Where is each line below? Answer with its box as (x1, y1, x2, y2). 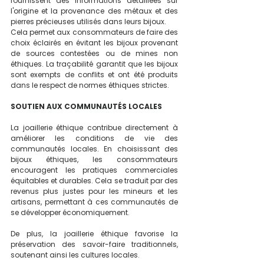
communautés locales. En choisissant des (11, 143, 178, 154)
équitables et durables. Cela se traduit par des (11, 175, 178, 186)
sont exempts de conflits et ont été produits (11, 69, 178, 80)
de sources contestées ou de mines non (11, 48, 178, 58)
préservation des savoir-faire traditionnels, (11, 239, 178, 249)
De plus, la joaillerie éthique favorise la (11, 228, 178, 239)
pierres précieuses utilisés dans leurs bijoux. (11, 16, 168, 27)
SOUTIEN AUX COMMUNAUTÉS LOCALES (11, 101, 162, 111)
